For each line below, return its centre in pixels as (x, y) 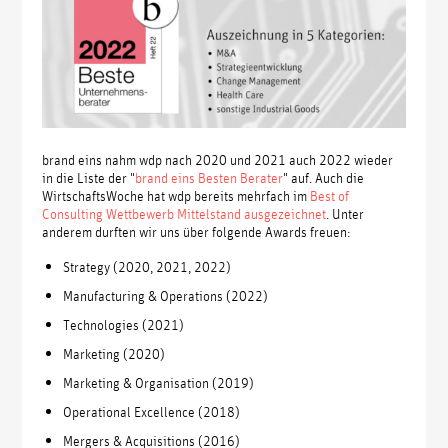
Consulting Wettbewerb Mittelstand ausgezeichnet (184, 213)
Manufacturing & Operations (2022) (166, 294)
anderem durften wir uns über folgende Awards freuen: (197, 231)
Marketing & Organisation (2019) (159, 381)
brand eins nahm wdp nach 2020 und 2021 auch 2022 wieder (218, 159)
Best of (330, 195)
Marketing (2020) (114, 352)
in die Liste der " (89, 177)
